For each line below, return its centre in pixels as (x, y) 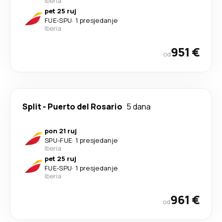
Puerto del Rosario (85, 107)
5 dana (139, 107)
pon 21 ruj (61, 131)
